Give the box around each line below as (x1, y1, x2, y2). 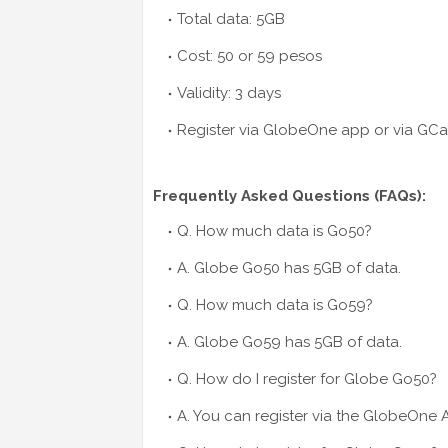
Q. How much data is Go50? (177, 222, 372, 241)
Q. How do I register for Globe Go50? (177, 370, 437, 389)
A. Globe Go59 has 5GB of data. (177, 333, 402, 352)
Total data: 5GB (177, 10, 285, 29)
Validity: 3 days (177, 84, 281, 103)
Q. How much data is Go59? (177, 296, 373, 315)
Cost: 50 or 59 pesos (177, 47, 322, 66)
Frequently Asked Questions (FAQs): (153, 187, 426, 206)
